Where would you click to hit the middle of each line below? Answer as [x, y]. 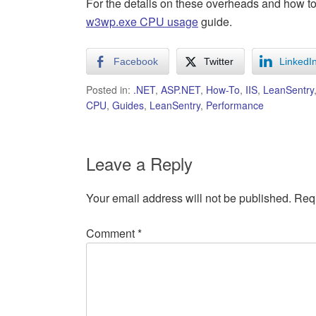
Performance [235, 105]
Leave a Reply [139, 164]
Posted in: [110, 90]
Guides [128, 105]
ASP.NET [181, 90]
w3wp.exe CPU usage [142, 22]
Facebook [136, 62]
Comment [112, 233]
